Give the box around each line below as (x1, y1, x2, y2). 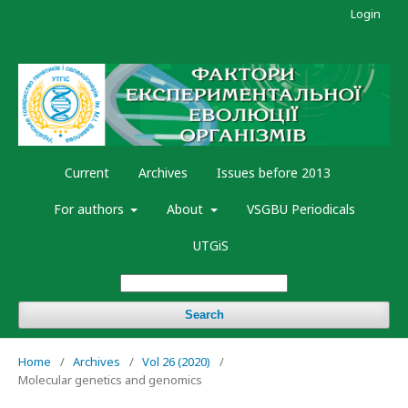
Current (65, 164, 109, 182)
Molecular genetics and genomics (18, 372, 202, 389)
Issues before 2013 (217, 164, 331, 182)
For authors (53, 200, 127, 219)
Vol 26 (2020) (142, 353, 210, 371)
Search (184, 308, 224, 322)
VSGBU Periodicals (246, 200, 355, 219)
